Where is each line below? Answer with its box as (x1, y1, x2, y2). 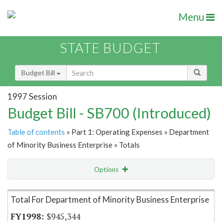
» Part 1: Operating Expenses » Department (65, 127, 209, 137)
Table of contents (7, 127, 65, 137)
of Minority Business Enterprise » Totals (7, 140, 140, 150)
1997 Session (7, 91, 57, 102)
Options (94, 166, 120, 174)
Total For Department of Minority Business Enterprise (10, 194, 209, 205)
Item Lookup (10, 186, 49, 195)
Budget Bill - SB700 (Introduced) (7, 104, 211, 122)
